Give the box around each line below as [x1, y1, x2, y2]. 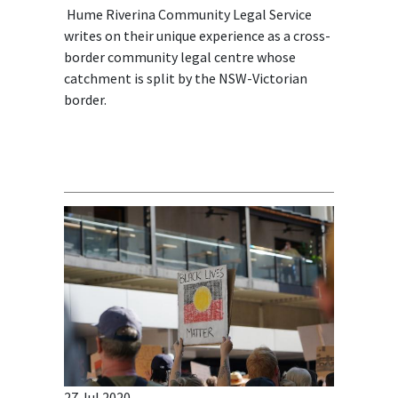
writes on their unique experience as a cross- [63, 26, 330, 44]
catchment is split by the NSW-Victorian [63, 68, 307, 87]
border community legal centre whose [63, 47, 296, 66]
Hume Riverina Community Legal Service [63, 4, 312, 23]
